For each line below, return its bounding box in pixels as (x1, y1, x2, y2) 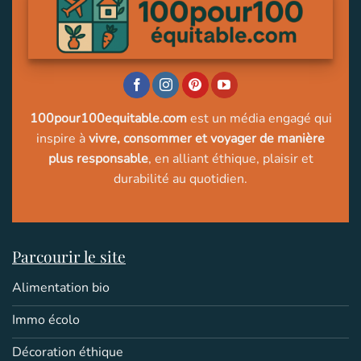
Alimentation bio (12, 278, 110, 297)
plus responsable (48, 150, 148, 168)
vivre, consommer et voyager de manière (89, 130, 325, 148)
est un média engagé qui (186, 110, 332, 128)
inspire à (36, 130, 89, 148)
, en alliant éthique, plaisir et (147, 150, 313, 168)
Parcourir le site (12, 246, 126, 268)
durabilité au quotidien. (114, 170, 247, 189)
